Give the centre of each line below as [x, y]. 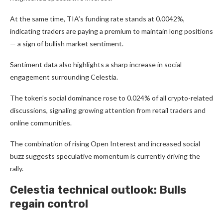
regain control [49, 204]
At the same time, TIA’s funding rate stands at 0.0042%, [97, 19]
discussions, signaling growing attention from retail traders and [108, 110]
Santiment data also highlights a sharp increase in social [96, 64]
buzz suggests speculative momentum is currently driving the [105, 156]
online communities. [41, 123]
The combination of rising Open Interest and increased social [105, 144]
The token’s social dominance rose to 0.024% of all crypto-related [111, 98]
